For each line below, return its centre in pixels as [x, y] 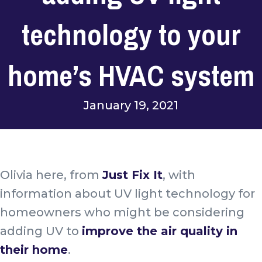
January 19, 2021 [131, 105]
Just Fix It [132, 175]
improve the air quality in [160, 231]
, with [179, 175]
